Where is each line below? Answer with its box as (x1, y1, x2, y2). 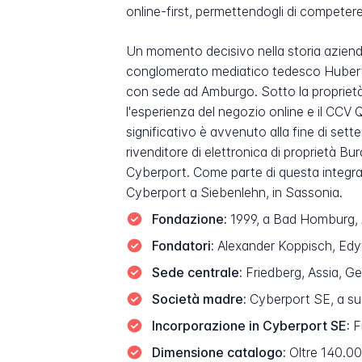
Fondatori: (151, 238, 214, 254)
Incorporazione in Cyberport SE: (151, 318, 350, 334)
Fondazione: (151, 211, 227, 227)
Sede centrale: (151, 264, 242, 280)
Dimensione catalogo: (151, 344, 286, 360)
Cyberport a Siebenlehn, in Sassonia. (126, 184, 343, 200)
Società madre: (151, 291, 246, 307)
